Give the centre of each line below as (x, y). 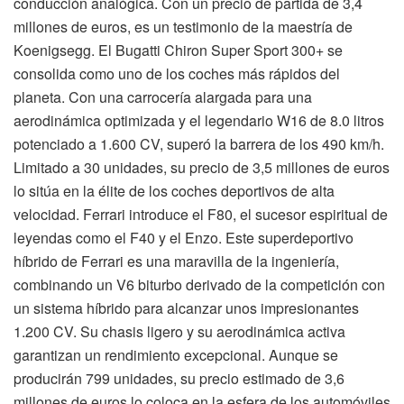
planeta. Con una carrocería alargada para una (163, 96)
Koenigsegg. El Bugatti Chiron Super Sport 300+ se (178, 50)
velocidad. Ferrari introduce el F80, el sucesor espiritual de (201, 214)
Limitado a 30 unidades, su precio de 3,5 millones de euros (202, 167)
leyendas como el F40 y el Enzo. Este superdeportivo (184, 237)
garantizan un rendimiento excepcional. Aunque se (176, 354)
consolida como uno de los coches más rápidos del (177, 73)
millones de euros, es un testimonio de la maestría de (183, 26)
